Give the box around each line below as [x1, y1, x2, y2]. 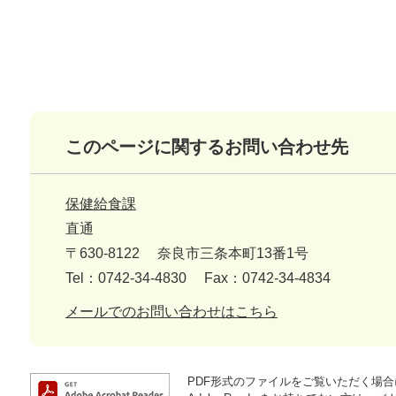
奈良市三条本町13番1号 [157, 246, 308, 262]
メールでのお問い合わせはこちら [65, 304, 278, 320]
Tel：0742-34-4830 [65, 270, 187, 286]
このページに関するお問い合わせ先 [65, 137, 348, 157]
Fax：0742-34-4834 [204, 270, 331, 286]
